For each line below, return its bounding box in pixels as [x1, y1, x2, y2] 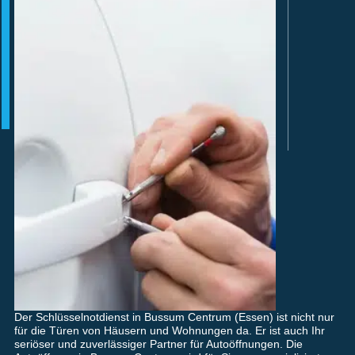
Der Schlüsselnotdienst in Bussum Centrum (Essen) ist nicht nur [13, 311, 334, 324]
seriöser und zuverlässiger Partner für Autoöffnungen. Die [13, 338, 303, 351]
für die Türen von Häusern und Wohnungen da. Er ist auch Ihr [13, 324, 325, 338]
